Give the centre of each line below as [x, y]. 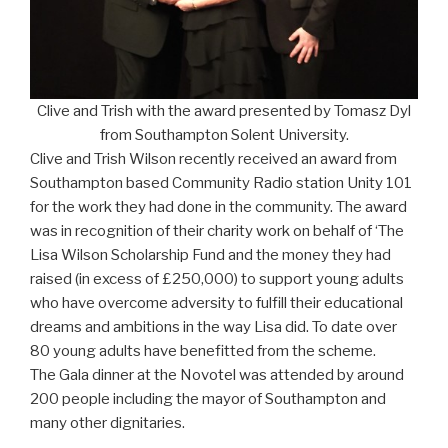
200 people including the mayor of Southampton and [208, 399]
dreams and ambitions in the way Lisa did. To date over [213, 327]
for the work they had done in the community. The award [218, 207]
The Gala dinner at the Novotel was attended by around [217, 375]
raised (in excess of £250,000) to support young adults [217, 279]
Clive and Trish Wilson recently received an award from [213, 159]
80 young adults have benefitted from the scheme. [203, 351]
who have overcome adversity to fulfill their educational [216, 303]
